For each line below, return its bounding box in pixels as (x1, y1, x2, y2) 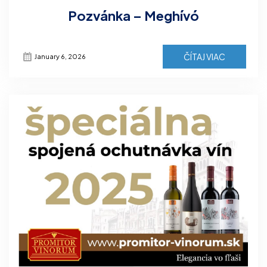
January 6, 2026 (35, 52, 86, 60)
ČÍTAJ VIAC (184, 51, 225, 62)
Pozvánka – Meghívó (68, 7, 199, 24)
